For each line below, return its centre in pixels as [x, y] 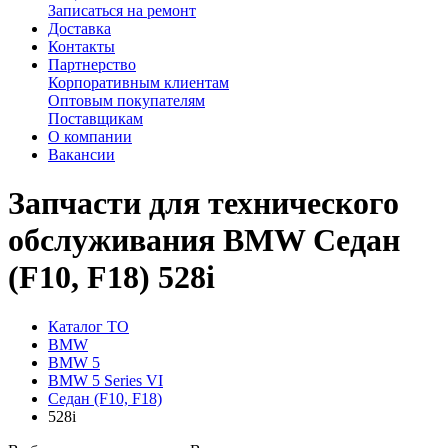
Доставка [79, 29]
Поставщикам [95, 119]
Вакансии [81, 155]
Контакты [81, 47]
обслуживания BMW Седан [204, 240]
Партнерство [92, 65]
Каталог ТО [88, 326]
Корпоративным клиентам [138, 83]
